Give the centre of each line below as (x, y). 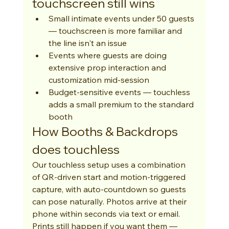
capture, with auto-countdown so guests (110, 189)
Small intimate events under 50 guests (122, 18)
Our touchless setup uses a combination (110, 165)
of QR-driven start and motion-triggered (110, 177)
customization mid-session (99, 80)
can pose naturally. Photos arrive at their (110, 201)
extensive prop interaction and (108, 67)
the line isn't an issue (87, 43)
